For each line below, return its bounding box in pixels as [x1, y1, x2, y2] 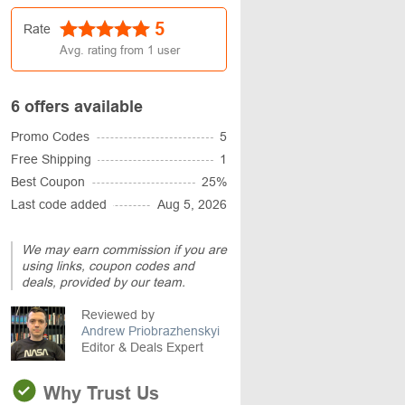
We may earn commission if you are [22, 242, 227, 257]
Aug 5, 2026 [157, 197, 227, 212]
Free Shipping [11, 152, 91, 166]
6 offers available [11, 98, 143, 116]
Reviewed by [81, 307, 155, 322]
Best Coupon [11, 174, 85, 189]
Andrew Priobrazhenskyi [81, 324, 220, 338]
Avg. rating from [60, 43, 147, 57]
